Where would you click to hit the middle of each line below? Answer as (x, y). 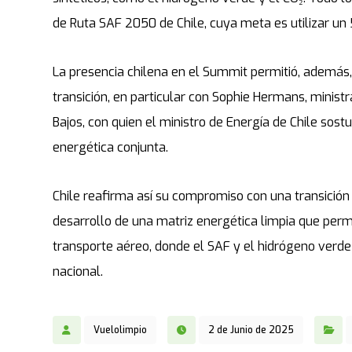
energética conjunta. (111, 147)
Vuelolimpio (121, 330)
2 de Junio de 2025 (251, 330)
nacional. (78, 271)
